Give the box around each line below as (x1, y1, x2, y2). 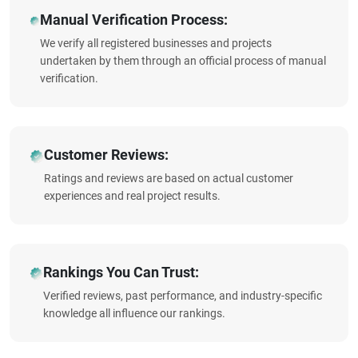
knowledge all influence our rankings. (42, 307, 225, 320)
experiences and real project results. (43, 189, 221, 202)
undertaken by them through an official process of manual (40, 54, 327, 67)
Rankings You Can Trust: (42, 264, 199, 280)
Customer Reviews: (43, 146, 169, 163)
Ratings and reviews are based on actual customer (43, 172, 293, 185)
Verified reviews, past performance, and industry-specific (42, 289, 322, 302)
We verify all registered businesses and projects (40, 37, 272, 50)
